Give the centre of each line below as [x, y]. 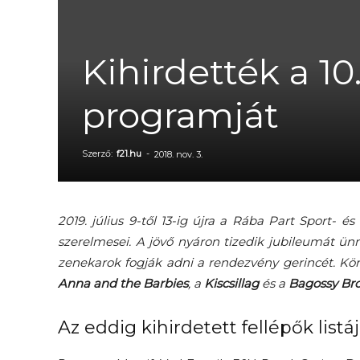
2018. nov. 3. [178, 154]
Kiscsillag [231, 283]
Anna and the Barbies [123, 283]
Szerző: [98, 153]
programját [180, 115]
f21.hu [129, 153]
